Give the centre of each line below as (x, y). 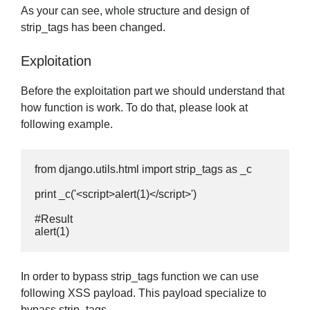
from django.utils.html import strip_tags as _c (143, 170)
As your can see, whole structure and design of (135, 11)
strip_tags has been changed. (93, 28)
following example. (67, 125)
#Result (54, 219)
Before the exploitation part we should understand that (153, 91)
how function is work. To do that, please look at (134, 108)
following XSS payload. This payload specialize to (144, 293)
